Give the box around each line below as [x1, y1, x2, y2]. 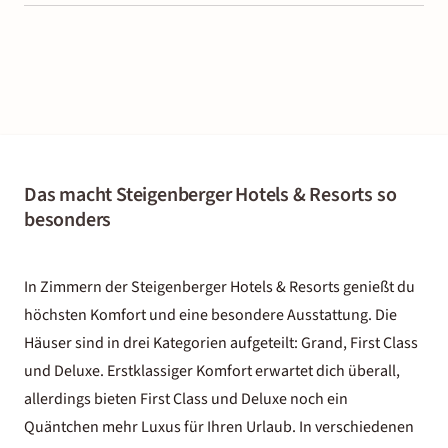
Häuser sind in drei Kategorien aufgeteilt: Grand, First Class [24, 332, 418, 354]
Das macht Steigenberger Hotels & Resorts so [24, 181, 397, 209]
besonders [24, 206, 112, 234]
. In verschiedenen [292, 416, 414, 438]
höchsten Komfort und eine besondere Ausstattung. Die [24, 304, 397, 326]
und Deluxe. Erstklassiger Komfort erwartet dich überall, [24, 360, 400, 382]
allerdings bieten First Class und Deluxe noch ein [24, 388, 348, 410]
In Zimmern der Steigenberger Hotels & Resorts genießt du [24, 276, 415, 298]
